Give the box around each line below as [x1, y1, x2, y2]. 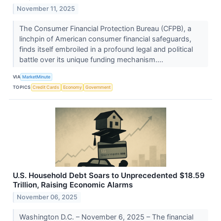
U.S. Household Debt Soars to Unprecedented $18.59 [13, 170, 205, 180]
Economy [63, 84, 82, 90]
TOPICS [13, 84, 31, 90]
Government [85, 84, 111, 90]
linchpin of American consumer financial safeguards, [19, 34, 191, 43]
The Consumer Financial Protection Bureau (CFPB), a [19, 24, 191, 33]
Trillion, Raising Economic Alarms [13, 180, 133, 189]
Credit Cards [33, 84, 60, 90]
